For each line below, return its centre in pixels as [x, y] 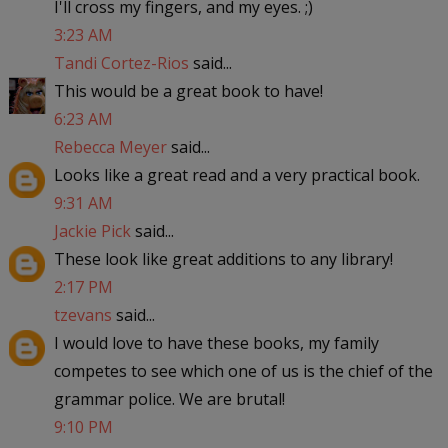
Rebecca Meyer [110, 146]
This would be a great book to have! [188, 90]
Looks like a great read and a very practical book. [236, 174]
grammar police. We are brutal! [169, 398]
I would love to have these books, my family [216, 342]
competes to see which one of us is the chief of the [243, 370]
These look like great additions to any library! [223, 258]
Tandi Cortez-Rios [121, 62]
